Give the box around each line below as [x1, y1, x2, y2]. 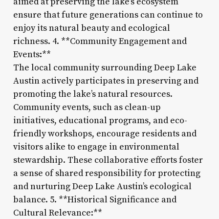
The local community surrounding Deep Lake [13, 62, 197, 73]
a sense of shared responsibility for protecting [13, 167, 200, 179]
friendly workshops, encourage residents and [13, 128, 197, 139]
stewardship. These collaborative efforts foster [13, 154, 203, 166]
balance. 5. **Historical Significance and [13, 194, 176, 205]
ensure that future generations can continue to [13, 9, 203, 21]
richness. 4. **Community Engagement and [13, 35, 187, 47]
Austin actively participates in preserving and [13, 75, 198, 87]
